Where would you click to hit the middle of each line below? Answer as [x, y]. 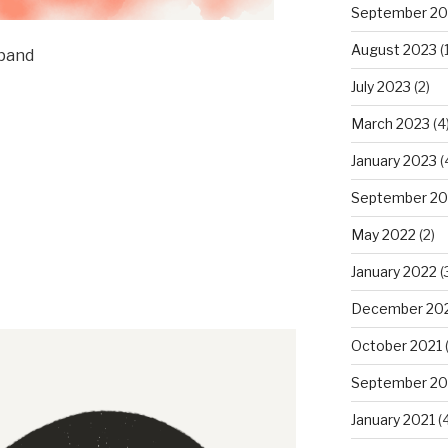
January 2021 [392, 419]
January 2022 [393, 271]
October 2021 [396, 345]
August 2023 [393, 49]
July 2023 [380, 86]
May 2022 [383, 234]
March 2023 [390, 123]
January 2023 [393, 160]
